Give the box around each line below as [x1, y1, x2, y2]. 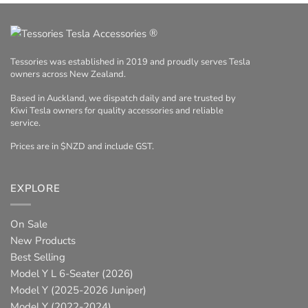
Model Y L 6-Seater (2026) [10, 266, 133, 280]
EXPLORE [10, 181, 60, 195]
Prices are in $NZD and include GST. [10, 140, 154, 153]
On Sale [10, 217, 47, 231]
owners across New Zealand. [10, 67, 126, 80]
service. [10, 116, 41, 129]
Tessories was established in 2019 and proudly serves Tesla [10, 55, 250, 68]
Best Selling [10, 250, 65, 264]
